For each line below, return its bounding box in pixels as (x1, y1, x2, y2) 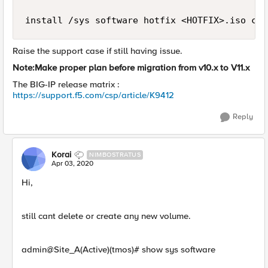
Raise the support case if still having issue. (13, 45, 182, 56)
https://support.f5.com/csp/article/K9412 (13, 90, 174, 100)
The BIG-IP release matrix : (13, 79, 120, 90)
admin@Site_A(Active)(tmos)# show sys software (22, 244, 215, 255)
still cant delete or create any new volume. (22, 211, 191, 221)
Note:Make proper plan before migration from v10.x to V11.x (13, 62, 249, 73)
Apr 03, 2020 (51, 159, 93, 168)
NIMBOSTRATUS (89, 151, 141, 159)
